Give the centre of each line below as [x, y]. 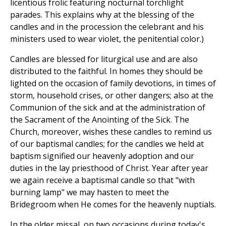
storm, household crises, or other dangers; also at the [112, 95]
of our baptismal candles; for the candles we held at [107, 144]
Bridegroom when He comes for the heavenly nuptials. [113, 204]
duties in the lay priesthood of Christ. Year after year [109, 168]
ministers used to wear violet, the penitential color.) [107, 39]
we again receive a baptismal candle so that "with [102, 180]
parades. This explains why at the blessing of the [102, 14]
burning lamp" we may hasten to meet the [90, 192]
